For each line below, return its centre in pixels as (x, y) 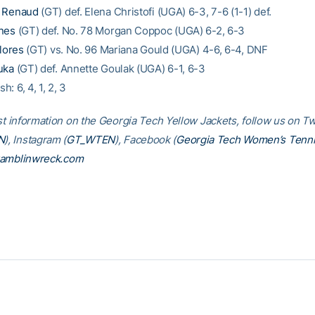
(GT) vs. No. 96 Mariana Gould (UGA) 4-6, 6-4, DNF (146, 50)
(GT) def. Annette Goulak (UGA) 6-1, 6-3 (109, 69)
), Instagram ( (36, 140)
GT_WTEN (91, 140)
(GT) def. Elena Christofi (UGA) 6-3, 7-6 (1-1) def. (155, 12)
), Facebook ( (146, 140)
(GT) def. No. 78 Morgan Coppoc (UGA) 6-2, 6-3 (130, 31)
